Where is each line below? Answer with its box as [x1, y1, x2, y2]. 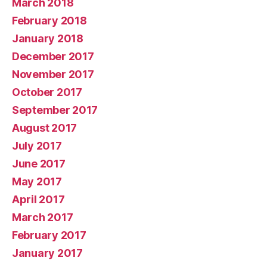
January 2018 [12, 32, 83, 45]
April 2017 [12, 193, 65, 206]
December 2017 [12, 50, 94, 63]
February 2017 [12, 229, 86, 241]
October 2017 [12, 86, 82, 98]
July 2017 [12, 139, 62, 152]
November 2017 [12, 68, 94, 80]
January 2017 [12, 247, 83, 259]
